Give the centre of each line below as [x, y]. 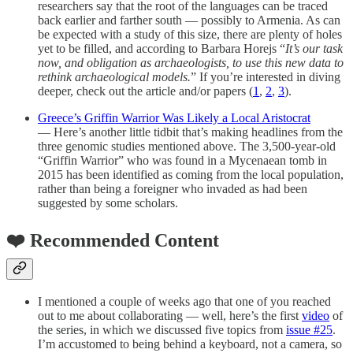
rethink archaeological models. [114, 76]
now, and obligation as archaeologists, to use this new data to [191, 62]
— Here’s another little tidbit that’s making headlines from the [190, 132]
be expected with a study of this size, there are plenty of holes [190, 34]
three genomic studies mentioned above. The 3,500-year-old [187, 146]
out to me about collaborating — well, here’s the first [170, 316]
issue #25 [309, 330]
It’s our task [314, 48]
